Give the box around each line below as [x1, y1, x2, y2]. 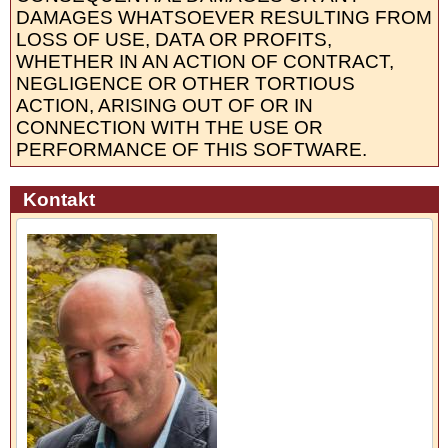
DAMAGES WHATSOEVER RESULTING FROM [15, 7, 432, 29]
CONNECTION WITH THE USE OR [15, 117, 323, 139]
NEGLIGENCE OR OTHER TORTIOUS [15, 73, 355, 95]
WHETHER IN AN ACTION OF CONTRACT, [15, 51, 394, 73]
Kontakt [22, 189, 95, 211]
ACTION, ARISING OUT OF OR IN [15, 95, 313, 117]
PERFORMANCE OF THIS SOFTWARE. [15, 139, 367, 161]
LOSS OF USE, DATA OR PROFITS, [15, 29, 332, 51]
